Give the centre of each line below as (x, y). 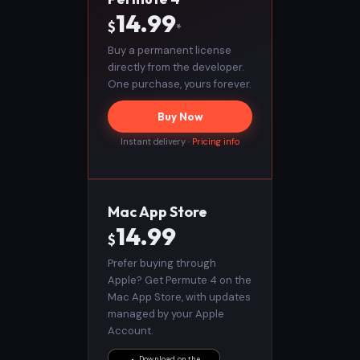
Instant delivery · (156, 141)
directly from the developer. (176, 67)
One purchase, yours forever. (180, 84)
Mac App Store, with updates (179, 297)
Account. (131, 330)
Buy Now (180, 116)
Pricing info (216, 141)
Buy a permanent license (170, 50)
